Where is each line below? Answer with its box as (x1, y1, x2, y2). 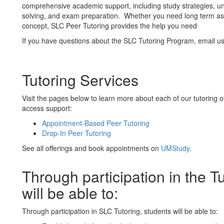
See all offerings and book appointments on (22, 143, 161, 153)
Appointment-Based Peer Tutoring (42, 118, 149, 128)
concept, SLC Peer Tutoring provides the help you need (22, 20, 197, 30)
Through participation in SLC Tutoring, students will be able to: (22, 206, 218, 216)
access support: (22, 103, 72, 113)
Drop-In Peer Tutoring (42, 128, 111, 138)
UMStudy (161, 143, 189, 153)
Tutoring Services (22, 69, 138, 90)
